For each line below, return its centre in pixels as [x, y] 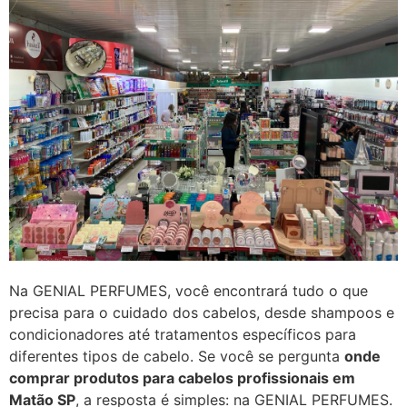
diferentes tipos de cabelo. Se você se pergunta [177, 356]
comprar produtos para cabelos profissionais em [182, 377]
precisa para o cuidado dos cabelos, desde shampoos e [202, 312]
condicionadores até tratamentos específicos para [183, 334]
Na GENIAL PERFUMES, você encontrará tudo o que [189, 290]
